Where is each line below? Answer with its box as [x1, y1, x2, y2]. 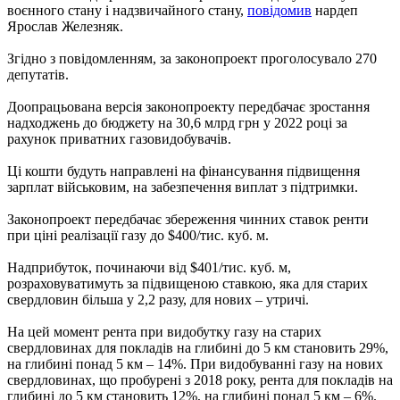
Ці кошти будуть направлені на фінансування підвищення [7, 162, 360, 179]
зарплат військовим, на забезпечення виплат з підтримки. [7, 179, 358, 195]
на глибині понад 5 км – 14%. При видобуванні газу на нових [7, 355, 383, 371]
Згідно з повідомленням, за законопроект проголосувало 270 [7, 50, 377, 66]
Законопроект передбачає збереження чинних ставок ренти [7, 211, 369, 227]
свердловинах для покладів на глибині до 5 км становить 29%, [7, 339, 388, 355]
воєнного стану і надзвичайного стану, [7, 2, 247, 18]
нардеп [312, 2, 358, 18]
